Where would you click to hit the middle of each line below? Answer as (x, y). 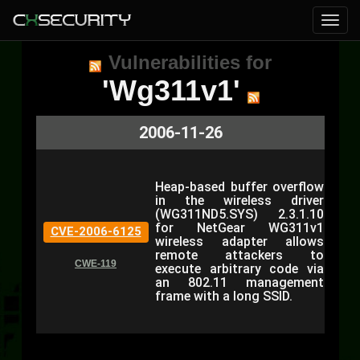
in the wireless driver (239, 200)
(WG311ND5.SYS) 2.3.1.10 (239, 214)
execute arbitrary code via (239, 269)
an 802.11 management (239, 282)
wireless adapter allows (239, 241)
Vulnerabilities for (190, 62)
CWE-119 (96, 264)
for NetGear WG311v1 (239, 228)
